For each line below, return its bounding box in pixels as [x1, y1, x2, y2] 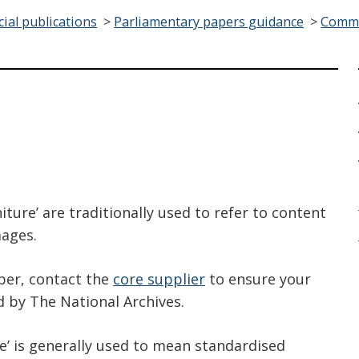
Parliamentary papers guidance [114, 13, 305, 31]
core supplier [113, 268, 205, 288]
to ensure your [205, 268, 311, 288]
